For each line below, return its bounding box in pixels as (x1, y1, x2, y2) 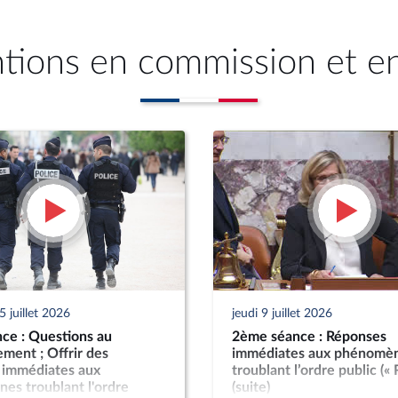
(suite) (231, 380, 270, 394)
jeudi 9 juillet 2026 (231, 306, 332, 320)
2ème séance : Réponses (231, 330, 386, 344)
